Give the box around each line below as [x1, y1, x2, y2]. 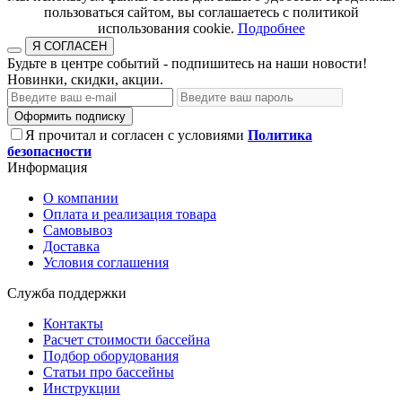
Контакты [43, 315, 103, 331]
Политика [248, 127, 312, 143]
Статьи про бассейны [43, 363, 174, 380]
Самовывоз [43, 222, 112, 238]
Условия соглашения [43, 254, 169, 270]
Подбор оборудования [43, 347, 179, 363]
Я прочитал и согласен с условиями [25, 127, 248, 143]
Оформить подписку [14, 109, 126, 123]
